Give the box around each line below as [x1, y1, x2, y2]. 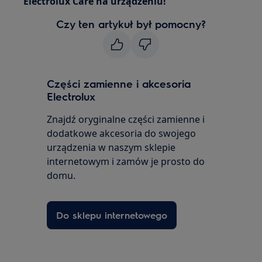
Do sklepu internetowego [56, 209, 168, 222]
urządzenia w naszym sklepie [47, 141, 176, 154]
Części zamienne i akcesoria [47, 77, 191, 91]
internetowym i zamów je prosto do [47, 155, 205, 168]
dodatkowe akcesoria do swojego [47, 127, 196, 140]
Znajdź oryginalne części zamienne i [47, 113, 205, 126]
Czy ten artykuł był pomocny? [56, 17, 206, 31]
